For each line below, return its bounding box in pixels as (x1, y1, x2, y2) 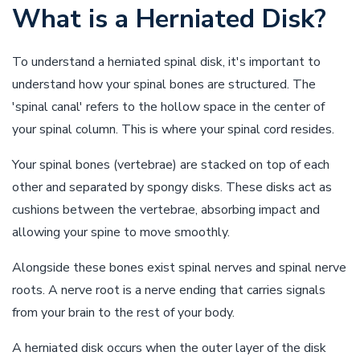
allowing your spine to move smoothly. (12, 223, 230, 241)
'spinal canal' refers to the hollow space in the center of (12, 98, 325, 116)
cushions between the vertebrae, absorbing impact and (12, 201, 320, 219)
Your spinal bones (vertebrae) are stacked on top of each (12, 156, 329, 174)
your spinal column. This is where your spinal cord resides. (12, 121, 334, 138)
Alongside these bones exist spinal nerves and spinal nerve (12, 259, 346, 276)
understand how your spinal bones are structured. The (12, 76, 316, 93)
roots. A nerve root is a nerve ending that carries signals (12, 281, 325, 299)
